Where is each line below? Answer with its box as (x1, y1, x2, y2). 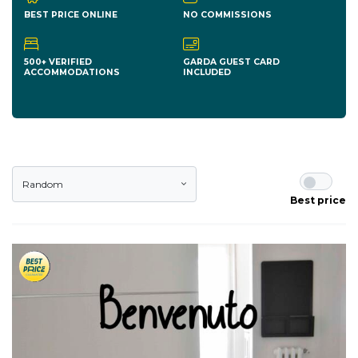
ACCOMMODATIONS (24, 67, 120, 78)
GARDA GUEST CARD (183, 57, 280, 68)
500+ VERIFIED (24, 57, 92, 68)
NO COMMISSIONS (183, 9, 272, 20)
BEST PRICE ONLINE (24, 9, 117, 20)
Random (22, 178, 63, 191)
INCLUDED (183, 67, 231, 78)
